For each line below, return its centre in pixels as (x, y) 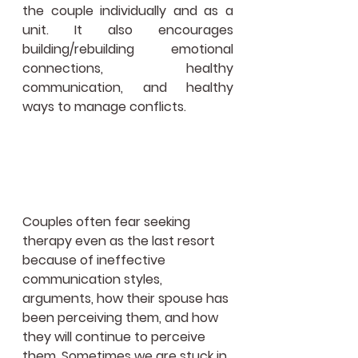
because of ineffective (95, 260)
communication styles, (94, 279)
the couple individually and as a (128, 11)
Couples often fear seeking (108, 222)
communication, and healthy (128, 88)
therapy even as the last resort (120, 241)
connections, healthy (128, 68)
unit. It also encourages (128, 30)
